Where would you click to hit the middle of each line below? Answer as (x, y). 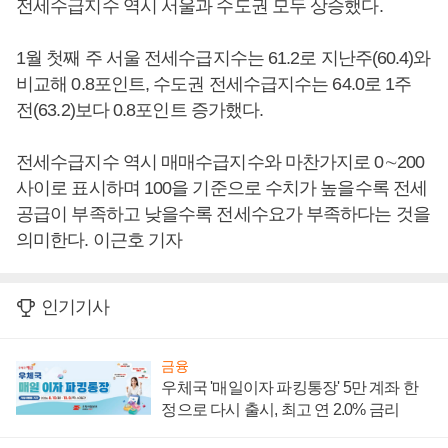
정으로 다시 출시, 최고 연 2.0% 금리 (280, 409)
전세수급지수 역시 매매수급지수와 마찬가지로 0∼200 (220, 162)
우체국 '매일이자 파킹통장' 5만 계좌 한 (289, 387)
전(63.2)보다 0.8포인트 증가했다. (142, 110)
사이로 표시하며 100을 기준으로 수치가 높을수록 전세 (222, 188)
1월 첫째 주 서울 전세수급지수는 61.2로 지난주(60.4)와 (223, 58)
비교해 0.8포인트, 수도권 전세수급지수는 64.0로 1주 (214, 84)
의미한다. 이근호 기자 (99, 240)
